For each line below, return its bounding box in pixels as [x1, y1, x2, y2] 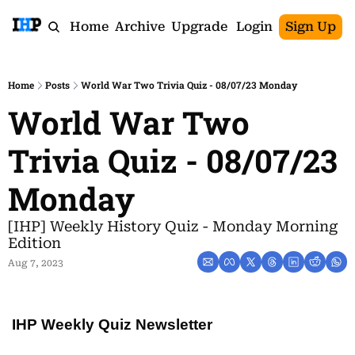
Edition [8, 235, 61, 251]
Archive [114, 19, 165, 34]
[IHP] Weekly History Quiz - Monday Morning [8, 218, 338, 235]
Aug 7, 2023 [8, 258, 63, 269]
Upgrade [170, 19, 227, 34]
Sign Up [285, 19, 336, 34]
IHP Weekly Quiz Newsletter [12, 316, 212, 333]
